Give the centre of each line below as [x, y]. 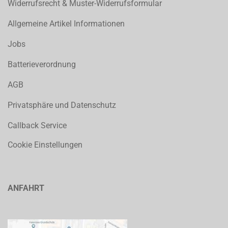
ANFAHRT [26, 188]
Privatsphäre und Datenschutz [62, 105]
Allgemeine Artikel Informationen [66, 24]
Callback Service [37, 125]
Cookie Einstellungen [45, 145]
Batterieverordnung [42, 64]
